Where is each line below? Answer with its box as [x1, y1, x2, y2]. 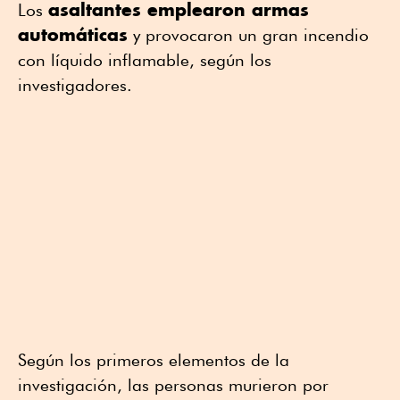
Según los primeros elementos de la [18, 349, 289, 370]
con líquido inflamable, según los [18, 49, 271, 70]
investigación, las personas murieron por [18, 374, 329, 395]
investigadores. [18, 74, 132, 95]
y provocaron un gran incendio [128, 24, 369, 45]
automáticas [18, 22, 128, 46]
